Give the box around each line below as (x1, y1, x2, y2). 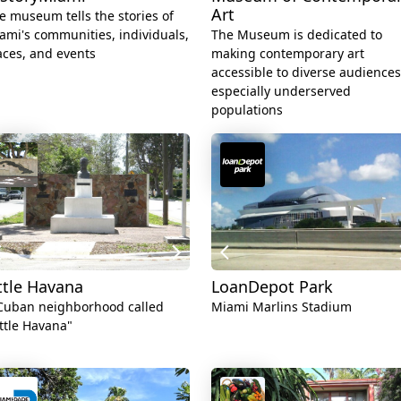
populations (211, 100, 283, 118)
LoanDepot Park (211, 276, 333, 298)
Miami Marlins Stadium (211, 298, 352, 316)
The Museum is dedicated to (211, 25, 382, 43)
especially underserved (211, 81, 351, 99)
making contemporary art (211, 44, 364, 62)
